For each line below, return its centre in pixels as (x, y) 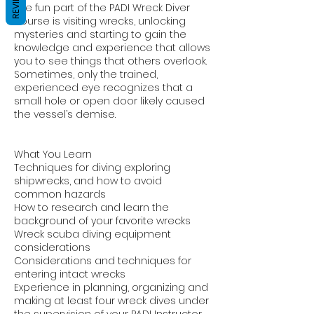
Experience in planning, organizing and (111, 287)
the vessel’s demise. (65, 114)
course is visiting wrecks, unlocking (100, 21)
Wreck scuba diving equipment (93, 234)
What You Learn (53, 154)
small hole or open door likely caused (109, 101)
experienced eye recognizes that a (103, 87)
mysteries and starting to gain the (100, 34)
